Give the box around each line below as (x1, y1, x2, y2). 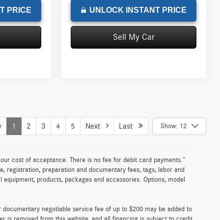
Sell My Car (112, 32, 155, 42)
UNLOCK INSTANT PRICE (89, 5, 187, 14)
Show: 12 (160, 122, 187, 130)
